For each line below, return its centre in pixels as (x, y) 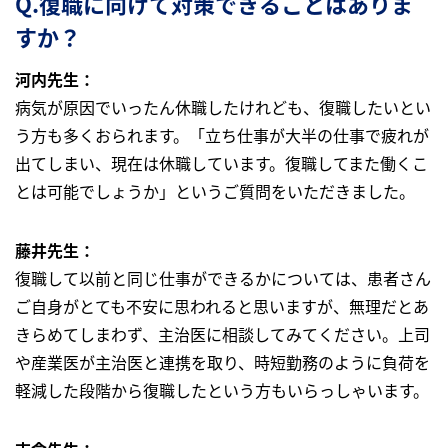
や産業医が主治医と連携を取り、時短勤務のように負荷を (222, 362)
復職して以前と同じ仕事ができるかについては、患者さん (223, 278)
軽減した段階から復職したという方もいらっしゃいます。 (222, 390)
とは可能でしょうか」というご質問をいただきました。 (215, 191)
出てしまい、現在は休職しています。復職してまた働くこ (221, 163)
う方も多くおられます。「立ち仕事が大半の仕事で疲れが (222, 135)
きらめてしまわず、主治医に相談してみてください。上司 (222, 334)
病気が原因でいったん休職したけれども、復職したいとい (223, 107)
